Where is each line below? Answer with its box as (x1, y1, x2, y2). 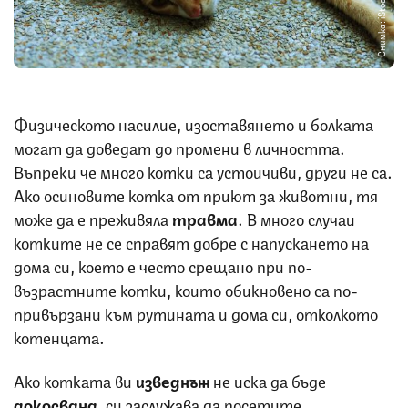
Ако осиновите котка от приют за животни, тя (14, 181, 378, 206)
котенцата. (14, 323, 105, 348)
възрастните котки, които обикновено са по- (14, 276, 358, 301)
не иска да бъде (213, 367, 326, 392)
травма (172, 205, 238, 229)
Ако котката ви (14, 367, 136, 392)
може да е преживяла (14, 205, 172, 229)
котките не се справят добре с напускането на (14, 229, 369, 253)
